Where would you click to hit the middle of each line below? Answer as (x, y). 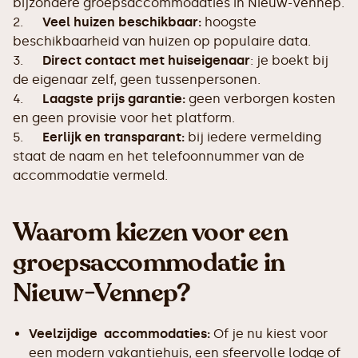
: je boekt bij (289, 60)
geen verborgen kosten (261, 99)
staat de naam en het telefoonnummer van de (159, 156)
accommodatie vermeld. (90, 175)
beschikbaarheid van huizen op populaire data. (162, 41)
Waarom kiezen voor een (150, 233)
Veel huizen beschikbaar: (122, 22)
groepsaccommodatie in (149, 263)
